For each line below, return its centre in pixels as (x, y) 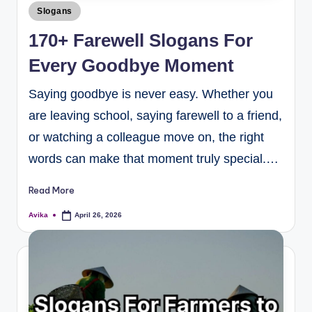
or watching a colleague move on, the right (146, 138)
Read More (52, 190)
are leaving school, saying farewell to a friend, (155, 116)
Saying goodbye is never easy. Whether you (151, 94)
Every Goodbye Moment (131, 66)
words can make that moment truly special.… (154, 159)
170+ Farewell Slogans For (141, 41)
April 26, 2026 (99, 214)
